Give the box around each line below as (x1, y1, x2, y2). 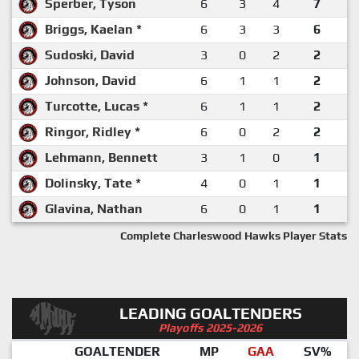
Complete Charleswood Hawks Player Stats (120, 228, 347, 242)
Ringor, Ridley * (45, 123, 140, 139)
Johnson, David (45, 72, 136, 88)
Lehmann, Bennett (45, 149, 158, 165)
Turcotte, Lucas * (45, 98, 148, 114)
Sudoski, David (45, 46, 135, 63)
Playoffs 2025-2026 (159, 321, 263, 334)
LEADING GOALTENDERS (119, 304, 302, 322)
